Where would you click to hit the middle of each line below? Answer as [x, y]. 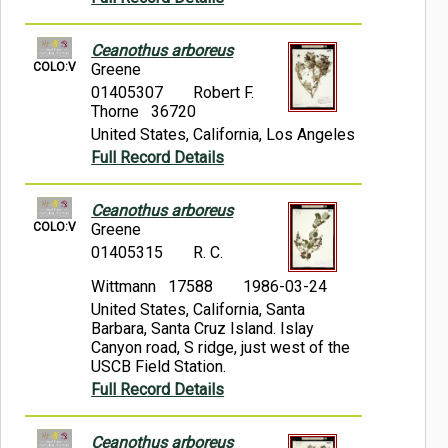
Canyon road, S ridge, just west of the [221, 348]
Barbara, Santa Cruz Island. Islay [203, 329]
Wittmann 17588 [152, 287]
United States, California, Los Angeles [223, 135]
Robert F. [224, 93]
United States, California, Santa [198, 310]
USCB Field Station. [159, 367]
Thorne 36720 [144, 112]
